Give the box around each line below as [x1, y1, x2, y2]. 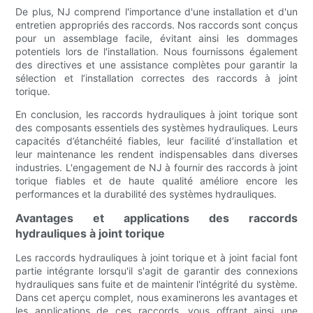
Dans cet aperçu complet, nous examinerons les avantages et [15, 291, 298, 304]
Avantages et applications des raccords [15, 211, 298, 226]
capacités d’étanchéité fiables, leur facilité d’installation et [15, 135, 298, 147]
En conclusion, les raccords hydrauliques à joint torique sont [15, 108, 298, 121]
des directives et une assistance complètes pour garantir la [15, 59, 298, 71]
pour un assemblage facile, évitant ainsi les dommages [15, 32, 298, 45]
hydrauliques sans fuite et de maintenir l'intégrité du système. [15, 278, 298, 291]
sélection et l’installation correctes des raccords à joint [15, 72, 298, 85]
